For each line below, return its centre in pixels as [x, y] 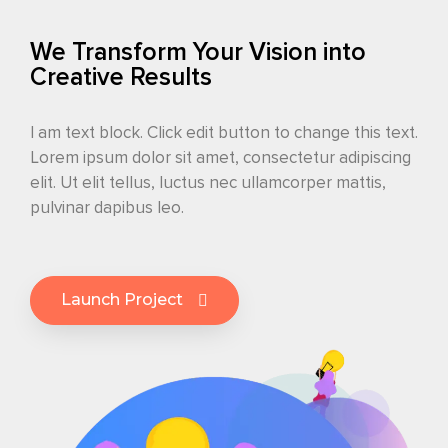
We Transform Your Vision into [198, 52]
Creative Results [121, 77]
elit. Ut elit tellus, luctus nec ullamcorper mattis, [208, 182]
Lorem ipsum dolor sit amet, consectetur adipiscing [220, 157]
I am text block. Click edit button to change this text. [224, 132]
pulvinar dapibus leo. [107, 207]
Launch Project [122, 299]
